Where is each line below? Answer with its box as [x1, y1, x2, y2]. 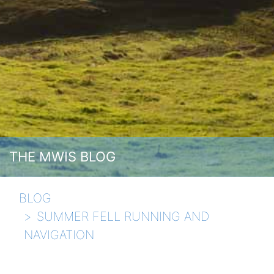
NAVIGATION [24, 228, 94, 243]
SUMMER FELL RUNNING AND [37, 209, 209, 224]
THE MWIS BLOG [9, 149, 116, 165]
